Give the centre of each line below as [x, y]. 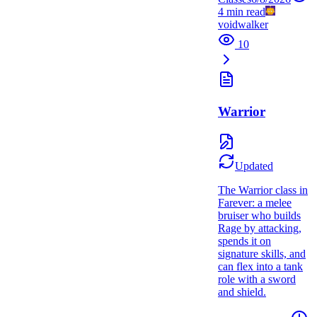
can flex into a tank [260, 266]
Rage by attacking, [260, 228]
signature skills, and [262, 253]
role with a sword [257, 279]
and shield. [242, 292]
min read [244, 12]
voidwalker [243, 25]
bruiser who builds [259, 215]
